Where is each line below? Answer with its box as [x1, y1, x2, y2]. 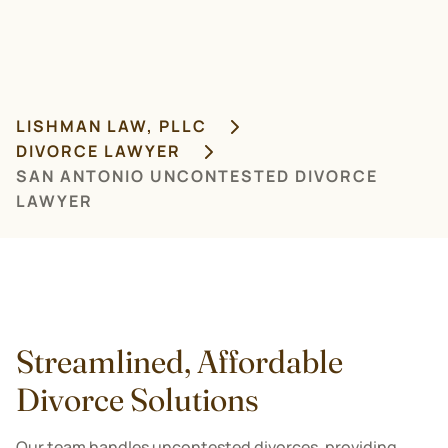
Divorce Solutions [16, 380, 259, 419]
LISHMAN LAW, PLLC [16, 115, 207, 137]
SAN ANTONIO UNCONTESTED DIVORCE [16, 165, 378, 187]
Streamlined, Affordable [16, 342, 343, 381]
